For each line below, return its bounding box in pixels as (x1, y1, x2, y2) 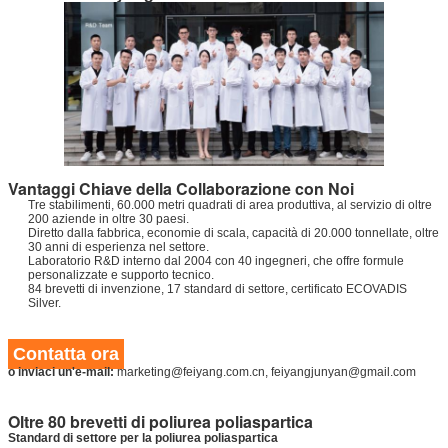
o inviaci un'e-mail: (8, 364, 117, 379)
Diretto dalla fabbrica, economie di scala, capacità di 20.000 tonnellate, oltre (28, 225, 439, 240)
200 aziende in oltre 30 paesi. (28, 211, 189, 226)
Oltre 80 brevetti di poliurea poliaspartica (8, 409, 313, 433)
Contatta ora (13, 343, 119, 364)
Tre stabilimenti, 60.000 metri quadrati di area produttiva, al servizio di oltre (28, 197, 432, 212)
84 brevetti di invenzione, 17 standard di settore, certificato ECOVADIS (28, 281, 407, 296)
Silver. (28, 295, 61, 310)
